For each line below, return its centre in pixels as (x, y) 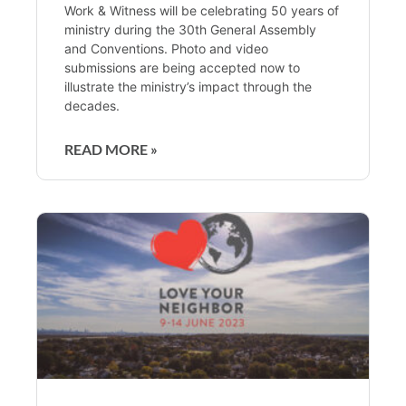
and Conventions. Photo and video (166, 48)
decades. (92, 105)
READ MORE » (111, 149)
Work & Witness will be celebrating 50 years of (202, 10)
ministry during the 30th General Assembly (190, 29)
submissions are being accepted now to (182, 67)
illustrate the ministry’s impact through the (188, 86)
